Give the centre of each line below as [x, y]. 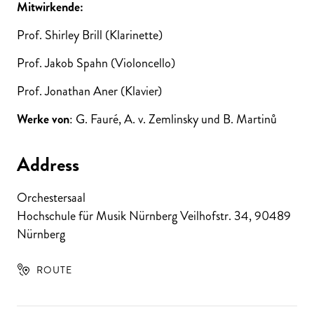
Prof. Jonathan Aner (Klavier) [89, 91]
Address [48, 164]
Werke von [43, 119]
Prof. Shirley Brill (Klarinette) [90, 35]
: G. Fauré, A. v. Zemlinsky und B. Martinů [173, 119]
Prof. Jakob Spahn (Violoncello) [96, 63]
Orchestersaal [51, 197]
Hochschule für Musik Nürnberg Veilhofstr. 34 [133, 216]
